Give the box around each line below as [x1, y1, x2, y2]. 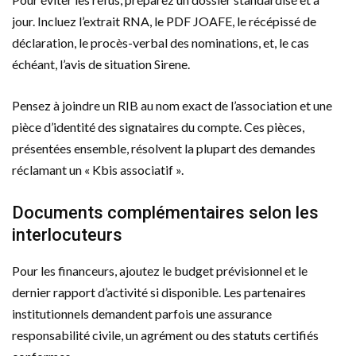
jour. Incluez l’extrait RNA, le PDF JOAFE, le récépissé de [12, 13, 316, 29]
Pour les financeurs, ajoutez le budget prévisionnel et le [12, 262, 308, 278]
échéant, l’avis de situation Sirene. [12, 56, 190, 72]
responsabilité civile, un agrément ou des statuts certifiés [12, 327, 319, 342]
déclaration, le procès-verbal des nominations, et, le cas [12, 34, 309, 50]
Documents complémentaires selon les [12, 202, 319, 222]
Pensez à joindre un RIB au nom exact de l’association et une [12, 97, 332, 113]
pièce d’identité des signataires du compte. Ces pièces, [12, 118, 304, 134]
